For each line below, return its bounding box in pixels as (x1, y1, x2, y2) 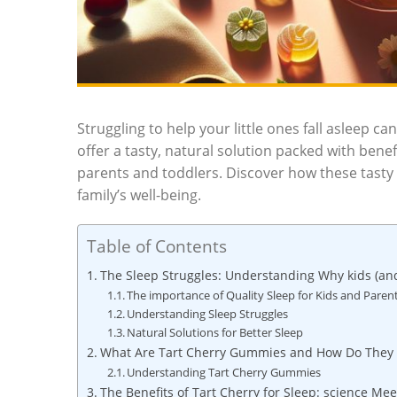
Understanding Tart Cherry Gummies (127, 364, 322, 381)
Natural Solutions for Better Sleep (127, 324, 304, 341)
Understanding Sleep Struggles (127, 306, 289, 323)
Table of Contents (87, 234, 227, 259)
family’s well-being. (77, 185, 201, 206)
